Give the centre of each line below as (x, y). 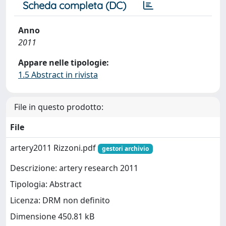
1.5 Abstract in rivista (58, 74)
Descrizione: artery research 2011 (74, 168)
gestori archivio (125, 148)
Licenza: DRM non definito (60, 201)
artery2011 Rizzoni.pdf (54, 148)
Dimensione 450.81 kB (52, 217)
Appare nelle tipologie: (64, 62)
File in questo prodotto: (59, 107)
